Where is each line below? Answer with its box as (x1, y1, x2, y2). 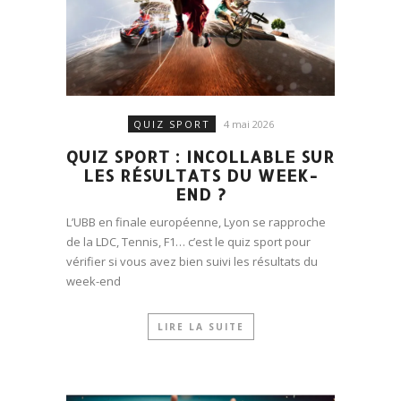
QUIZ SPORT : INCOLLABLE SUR (66, 145, 335, 166)
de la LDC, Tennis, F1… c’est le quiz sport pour (66, 233, 311, 250)
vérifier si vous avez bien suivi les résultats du (66, 252, 318, 269)
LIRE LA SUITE (157, 320, 244, 333)
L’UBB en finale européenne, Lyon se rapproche (66, 213, 326, 230)
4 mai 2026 (223, 116, 274, 131)
